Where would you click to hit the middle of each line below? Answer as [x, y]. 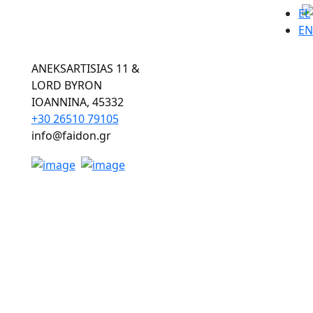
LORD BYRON [66, 86]
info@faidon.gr [71, 136]
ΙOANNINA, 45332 [77, 102]
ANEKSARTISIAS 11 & [85, 69]
